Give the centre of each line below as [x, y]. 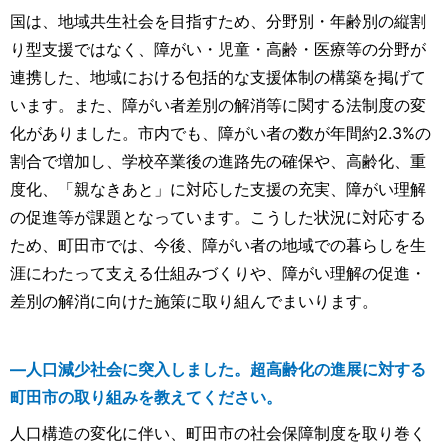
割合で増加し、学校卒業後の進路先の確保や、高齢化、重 [218, 161]
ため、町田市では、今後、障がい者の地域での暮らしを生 [218, 245]
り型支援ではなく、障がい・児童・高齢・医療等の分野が [218, 49]
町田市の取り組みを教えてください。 [146, 397]
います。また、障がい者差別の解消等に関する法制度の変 [218, 105]
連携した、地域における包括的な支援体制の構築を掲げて [218, 77]
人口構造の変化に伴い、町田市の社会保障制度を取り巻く [218, 433]
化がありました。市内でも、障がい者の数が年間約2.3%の [220, 133]
